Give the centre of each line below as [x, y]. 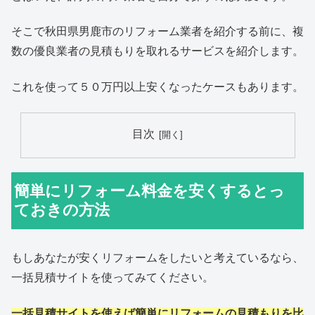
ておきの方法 [62, 210]
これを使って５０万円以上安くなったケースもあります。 [157, 86]
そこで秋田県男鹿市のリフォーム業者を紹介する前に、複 [157, 32]
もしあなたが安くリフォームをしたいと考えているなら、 [157, 258]
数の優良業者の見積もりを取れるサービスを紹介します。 [157, 51]
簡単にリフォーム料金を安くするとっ [150, 191]
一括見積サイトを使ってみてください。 [112, 278]
